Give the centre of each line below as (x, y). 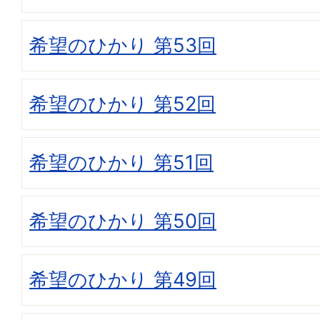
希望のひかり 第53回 (123, 46)
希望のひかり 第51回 (121, 163)
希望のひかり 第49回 (123, 280)
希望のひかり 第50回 (123, 221)
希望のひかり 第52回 (122, 104)
